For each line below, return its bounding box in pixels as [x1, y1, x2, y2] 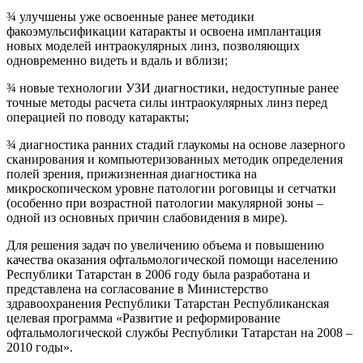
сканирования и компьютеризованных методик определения [6, 152, 343, 166]
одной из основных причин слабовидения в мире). [6, 211, 288, 224]
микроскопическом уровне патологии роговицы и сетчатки [6, 181, 336, 195]
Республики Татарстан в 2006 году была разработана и [6, 267, 310, 281]
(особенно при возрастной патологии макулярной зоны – [6, 196, 323, 210]
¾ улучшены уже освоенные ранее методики [6, 10, 254, 23]
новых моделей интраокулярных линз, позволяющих [6, 39, 300, 53]
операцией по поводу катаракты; [6, 110, 189, 124]
